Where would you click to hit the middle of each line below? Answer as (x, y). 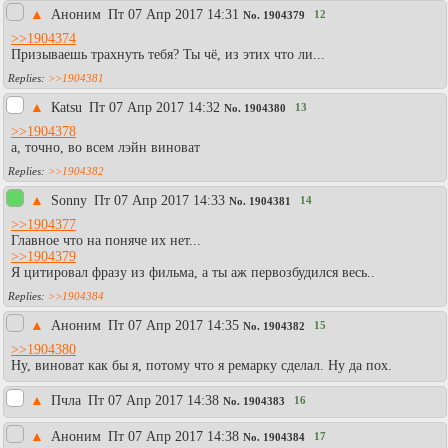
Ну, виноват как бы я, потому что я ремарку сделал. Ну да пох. (201, 365)
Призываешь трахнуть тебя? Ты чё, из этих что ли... (168, 54)
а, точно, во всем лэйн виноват (105, 147)
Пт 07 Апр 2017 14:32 (154, 107)
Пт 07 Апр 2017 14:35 (173, 325)
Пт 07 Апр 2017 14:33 (159, 200)
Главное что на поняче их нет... (106, 240)
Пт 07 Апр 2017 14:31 (173, 14)
